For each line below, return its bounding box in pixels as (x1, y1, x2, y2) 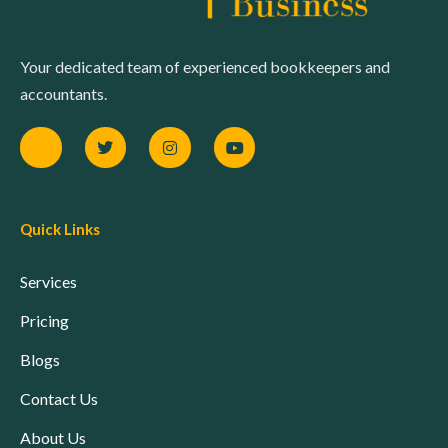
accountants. (20, 83, 107, 103)
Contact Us (20, 389, 98, 409)
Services (20, 272, 77, 292)
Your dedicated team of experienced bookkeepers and (20, 56, 390, 76)
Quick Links (20, 220, 100, 239)
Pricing (20, 311, 69, 331)
